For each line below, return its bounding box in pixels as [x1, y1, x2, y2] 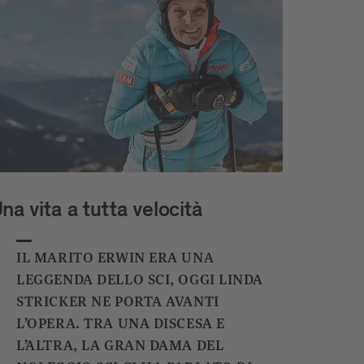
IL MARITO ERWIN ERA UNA [16, 249, 214, 267]
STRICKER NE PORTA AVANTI [16, 292, 219, 311]
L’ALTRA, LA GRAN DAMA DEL [16, 336, 224, 355]
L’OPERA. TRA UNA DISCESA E [16, 314, 225, 333]
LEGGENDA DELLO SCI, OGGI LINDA [16, 271, 264, 289]
